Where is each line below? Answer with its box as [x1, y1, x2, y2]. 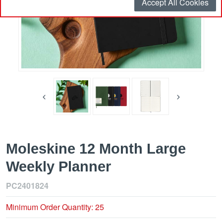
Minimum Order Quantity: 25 [6, 201, 104, 213]
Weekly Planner [6, 159, 111, 175]
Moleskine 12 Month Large [6, 141, 186, 157]
